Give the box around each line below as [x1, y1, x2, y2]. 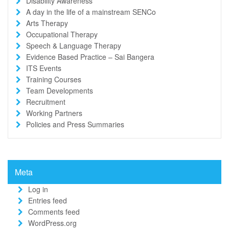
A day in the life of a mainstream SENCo [26, 6, 156, 17]
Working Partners [26, 107, 82, 118]
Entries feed [28, 195, 67, 205]
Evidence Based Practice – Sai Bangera [26, 51, 154, 62]
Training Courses [26, 74, 81, 84]
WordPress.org [28, 217, 77, 228]
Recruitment [26, 96, 65, 107]
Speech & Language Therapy [26, 40, 121, 51]
